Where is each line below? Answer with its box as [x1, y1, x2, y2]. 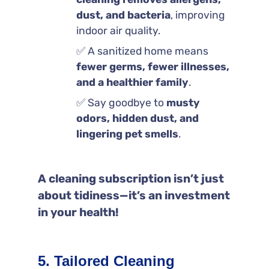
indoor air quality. [76, 24, 160, 37]
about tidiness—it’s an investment [37, 188, 230, 202]
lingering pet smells [76, 127, 178, 140]
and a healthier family [76, 76, 189, 88]
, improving [170, 8, 225, 21]
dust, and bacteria [76, 8, 171, 21]
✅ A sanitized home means [76, 44, 208, 57]
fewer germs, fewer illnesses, [76, 60, 229, 73]
